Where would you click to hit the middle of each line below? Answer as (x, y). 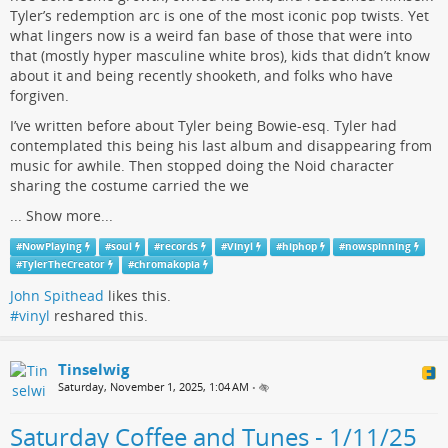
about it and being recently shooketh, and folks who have (201, 75)
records (179, 246)
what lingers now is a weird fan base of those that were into (211, 35)
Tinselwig (93, 369)
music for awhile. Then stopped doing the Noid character (202, 165)
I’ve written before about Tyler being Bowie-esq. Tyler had (203, 125)
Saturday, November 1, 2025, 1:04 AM (153, 386)
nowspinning (378, 246)
